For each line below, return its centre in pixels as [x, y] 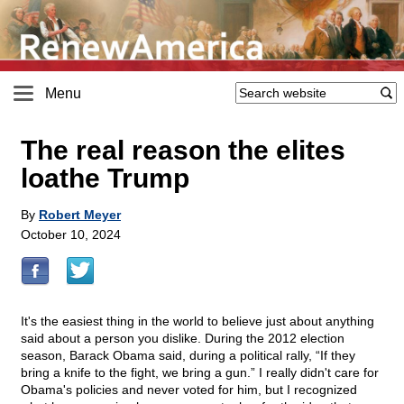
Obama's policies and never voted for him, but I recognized [189, 390]
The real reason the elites [183, 151]
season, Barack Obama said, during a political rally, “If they [188, 356]
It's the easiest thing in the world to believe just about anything [197, 321]
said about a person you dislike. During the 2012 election [183, 339]
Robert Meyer [80, 215]
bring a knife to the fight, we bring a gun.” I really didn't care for [200, 373]
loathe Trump [105, 179]
